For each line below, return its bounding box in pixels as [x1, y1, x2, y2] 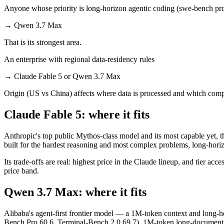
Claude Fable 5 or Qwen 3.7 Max [14, 71, 120, 80]
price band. [4, 166, 39, 175]
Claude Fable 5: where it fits [4, 107, 149, 121]
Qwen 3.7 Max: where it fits [4, 185, 146, 198]
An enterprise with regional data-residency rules [4, 54, 154, 63]
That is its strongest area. [4, 37, 81, 46]
